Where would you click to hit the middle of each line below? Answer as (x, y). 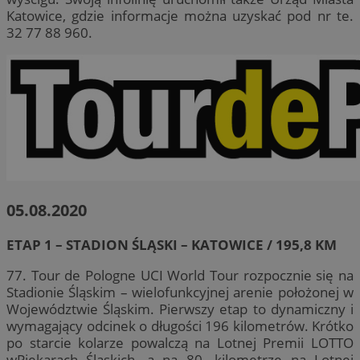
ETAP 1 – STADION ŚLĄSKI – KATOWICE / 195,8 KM (172, 244)
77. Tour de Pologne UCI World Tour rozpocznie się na (180, 276)
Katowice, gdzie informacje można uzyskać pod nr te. (180, 15)
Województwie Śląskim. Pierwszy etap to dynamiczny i (180, 309)
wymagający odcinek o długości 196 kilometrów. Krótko (180, 326)
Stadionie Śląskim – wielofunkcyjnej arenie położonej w (180, 292)
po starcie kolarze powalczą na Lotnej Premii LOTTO (180, 343)
